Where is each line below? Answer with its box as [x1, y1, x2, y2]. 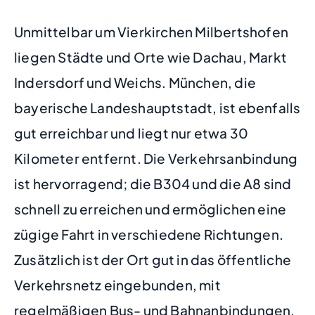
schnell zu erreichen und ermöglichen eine [14, 200, 287, 218]
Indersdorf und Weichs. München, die [14, 74, 257, 91]
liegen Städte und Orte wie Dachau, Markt [14, 49, 288, 66]
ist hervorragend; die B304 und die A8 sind [14, 175, 292, 193]
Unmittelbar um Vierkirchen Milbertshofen [14, 23, 289, 41]
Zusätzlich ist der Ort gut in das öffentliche [14, 251, 292, 269]
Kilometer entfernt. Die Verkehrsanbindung [14, 150, 298, 167]
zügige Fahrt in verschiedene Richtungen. [14, 226, 284, 243]
